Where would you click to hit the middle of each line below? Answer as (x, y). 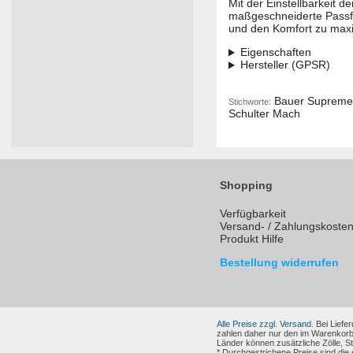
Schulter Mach (264, 114)
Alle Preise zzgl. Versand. (265, 324)
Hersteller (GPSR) (285, 65)
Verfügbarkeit (253, 214)
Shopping (246, 186)
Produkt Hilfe (252, 239)
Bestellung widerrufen (279, 263)
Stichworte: (250, 102)
